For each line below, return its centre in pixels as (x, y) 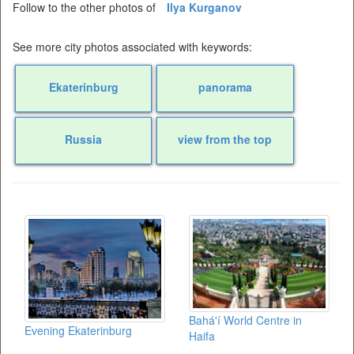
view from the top (225, 139)
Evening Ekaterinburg (78, 331)
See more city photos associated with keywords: (132, 47)
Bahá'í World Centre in (245, 320)
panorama (225, 87)
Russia (84, 139)
